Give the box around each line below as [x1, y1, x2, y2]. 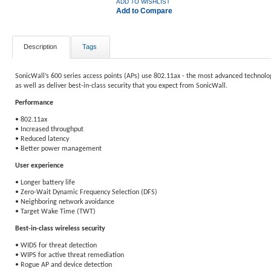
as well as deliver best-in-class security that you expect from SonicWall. [15, 82, 227, 90]
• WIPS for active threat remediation [15, 252, 124, 259]
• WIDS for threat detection [15, 242, 97, 249]
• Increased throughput [15, 126, 83, 133]
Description [24, 43, 57, 50]
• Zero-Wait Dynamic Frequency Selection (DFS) [15, 189, 157, 196]
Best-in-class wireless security [15, 225, 105, 232]
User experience [15, 162, 64, 169]
